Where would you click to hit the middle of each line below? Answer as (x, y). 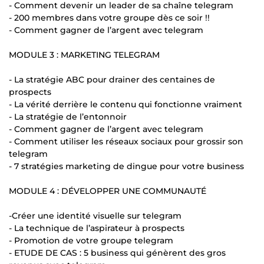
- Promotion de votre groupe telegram (91, 240)
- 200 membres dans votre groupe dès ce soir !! (109, 17)
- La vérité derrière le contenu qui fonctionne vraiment (126, 104)
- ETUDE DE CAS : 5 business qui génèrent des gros (117, 253)
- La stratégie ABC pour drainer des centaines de (112, 79)
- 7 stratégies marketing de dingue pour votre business (126, 166)
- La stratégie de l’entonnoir (68, 116)
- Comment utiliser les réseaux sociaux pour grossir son (126, 141)
